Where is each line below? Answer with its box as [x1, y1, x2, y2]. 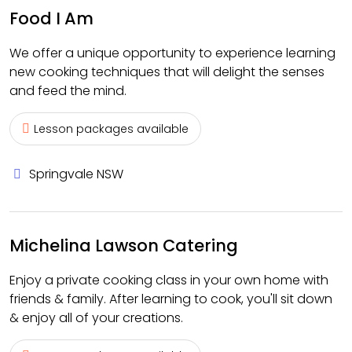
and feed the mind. [9, 82, 126, 100]
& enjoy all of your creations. [9, 309, 183, 327]
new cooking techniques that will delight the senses [9, 63, 324, 81]
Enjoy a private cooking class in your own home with [9, 271, 328, 289]
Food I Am [9, 7, 93, 30]
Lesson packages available [34, 121, 189, 137]
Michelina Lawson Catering [9, 234, 238, 257]
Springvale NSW [29, 165, 123, 183]
